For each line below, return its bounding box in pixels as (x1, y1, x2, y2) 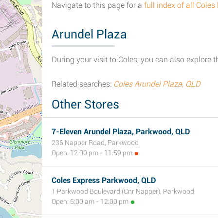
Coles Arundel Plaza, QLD (113, 79, 200, 89)
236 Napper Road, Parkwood (52, 139, 139, 146)
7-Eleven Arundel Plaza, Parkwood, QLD (52, 127, 190, 136)
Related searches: (52, 79, 113, 89)
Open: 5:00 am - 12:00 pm (52, 198, 128, 205)
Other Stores (52, 97, 119, 111)
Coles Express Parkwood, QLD (52, 176, 156, 185)
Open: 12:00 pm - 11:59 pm (52, 149, 132, 157)
